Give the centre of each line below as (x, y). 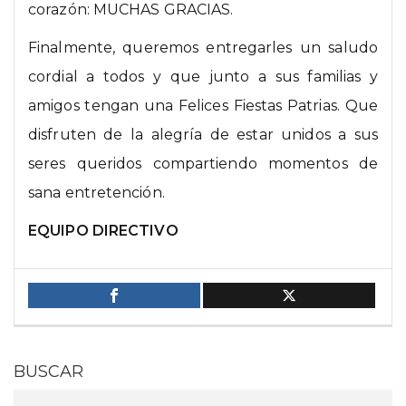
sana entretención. (97, 193)
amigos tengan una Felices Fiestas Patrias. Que (203, 106)
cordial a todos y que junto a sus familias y (203, 77)
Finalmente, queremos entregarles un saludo (203, 48)
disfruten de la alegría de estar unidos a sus (203, 135)
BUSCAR (48, 372)
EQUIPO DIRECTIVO (103, 231)
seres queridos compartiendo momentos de (203, 164)
